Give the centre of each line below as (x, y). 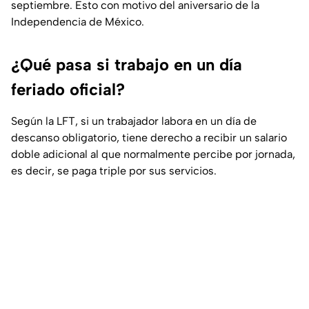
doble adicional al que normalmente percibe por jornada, (153, 154)
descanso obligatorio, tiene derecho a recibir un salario (149, 138)
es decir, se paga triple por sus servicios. (114, 171)
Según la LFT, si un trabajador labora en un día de (134, 121)
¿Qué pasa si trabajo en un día (127, 65)
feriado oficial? (68, 90)
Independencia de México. (78, 22)
